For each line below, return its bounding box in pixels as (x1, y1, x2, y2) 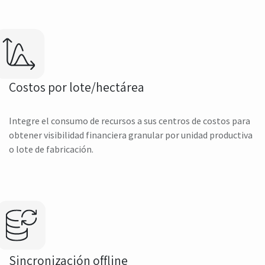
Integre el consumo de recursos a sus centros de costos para (9, 115, 250, 127)
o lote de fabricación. (9, 143, 95, 156)
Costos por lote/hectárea (9, 79, 144, 96)
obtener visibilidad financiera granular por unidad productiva (9, 129, 253, 141)
